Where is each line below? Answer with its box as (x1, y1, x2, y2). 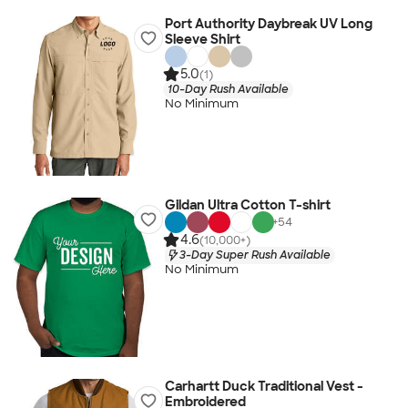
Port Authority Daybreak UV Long (164, 15, 372, 32)
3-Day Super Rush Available (178, 247, 331, 262)
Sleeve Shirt (164, 31, 240, 47)
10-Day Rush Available (167, 81, 289, 97)
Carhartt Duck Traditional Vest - (164, 378, 363, 394)
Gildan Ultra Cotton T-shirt (164, 197, 331, 213)
